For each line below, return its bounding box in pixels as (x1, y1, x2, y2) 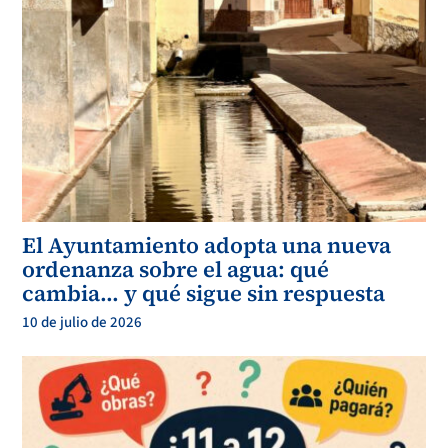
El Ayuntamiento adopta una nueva (22, 229, 392, 260)
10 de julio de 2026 (22, 311, 143, 333)
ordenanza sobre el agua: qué (22, 253, 330, 284)
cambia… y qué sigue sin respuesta (22, 277, 386, 308)
